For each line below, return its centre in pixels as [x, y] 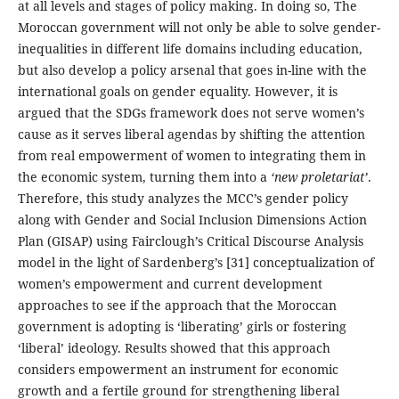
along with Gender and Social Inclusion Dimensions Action [192, 220]
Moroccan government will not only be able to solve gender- [199, 28]
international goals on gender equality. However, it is [177, 92]
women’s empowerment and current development [170, 284]
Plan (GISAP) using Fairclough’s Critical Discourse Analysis [190, 241]
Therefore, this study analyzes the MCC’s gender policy [183, 199]
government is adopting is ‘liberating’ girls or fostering [182, 327]
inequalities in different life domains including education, [190, 49]
